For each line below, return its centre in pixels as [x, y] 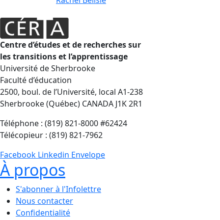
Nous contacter [44, 201]
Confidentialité [43, 213]
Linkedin [54, 155]
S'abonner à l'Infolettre [58, 189]
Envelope [88, 155]
